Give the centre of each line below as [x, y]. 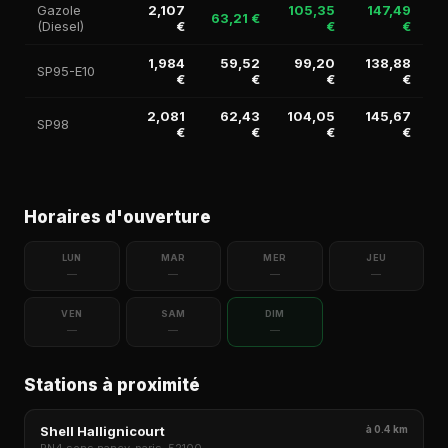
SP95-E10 [66, 71]
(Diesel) [60, 26]
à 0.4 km [387, 429]
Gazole [59, 10]
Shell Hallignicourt [102, 431]
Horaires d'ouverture [117, 217]
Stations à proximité [112, 385]
